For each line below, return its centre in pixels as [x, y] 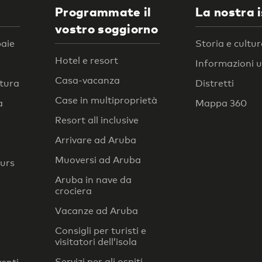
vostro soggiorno [107, 28]
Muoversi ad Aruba [98, 160]
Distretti [215, 83]
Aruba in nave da [93, 180]
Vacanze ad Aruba [96, 211]
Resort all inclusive [97, 120]
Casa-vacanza [87, 80]
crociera [73, 191]
